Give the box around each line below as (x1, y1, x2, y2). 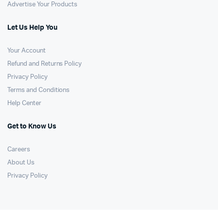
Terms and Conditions (7, 87, 70, 94)
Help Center (7, 100, 41, 107)
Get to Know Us (7, 123, 56, 130)
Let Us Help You (7, 24, 57, 32)
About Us (7, 160, 35, 166)
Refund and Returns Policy (7, 61, 82, 68)
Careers (7, 146, 30, 153)
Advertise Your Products (7, 1, 78, 8)
